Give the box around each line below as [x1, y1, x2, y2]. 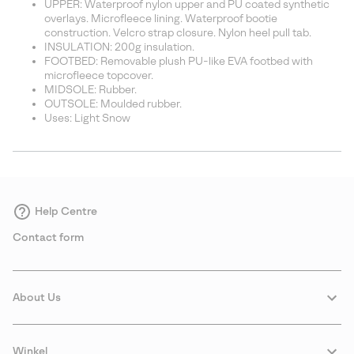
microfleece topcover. [44, 70, 153, 82]
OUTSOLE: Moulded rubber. [44, 98, 182, 111]
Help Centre [35, 205, 97, 218]
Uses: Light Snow [44, 112, 130, 125]
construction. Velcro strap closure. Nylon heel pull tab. [44, 27, 311, 40]
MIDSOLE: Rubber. [44, 84, 137, 96]
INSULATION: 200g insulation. [44, 41, 194, 54]
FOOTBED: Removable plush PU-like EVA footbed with [44, 55, 313, 68]
